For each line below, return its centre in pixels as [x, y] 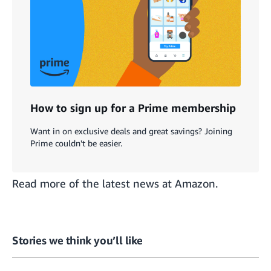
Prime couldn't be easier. [76, 143]
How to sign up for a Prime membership [133, 108]
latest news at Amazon [159, 184]
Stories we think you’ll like [77, 240]
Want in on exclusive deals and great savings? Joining [131, 131]
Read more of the [57, 184]
